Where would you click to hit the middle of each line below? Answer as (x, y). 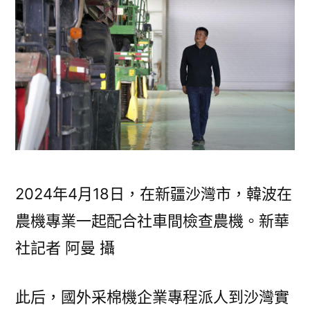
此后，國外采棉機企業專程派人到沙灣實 (152, 297)
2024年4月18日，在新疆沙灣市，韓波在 (154, 193)
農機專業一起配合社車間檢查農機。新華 (152, 220)
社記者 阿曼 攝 (65, 247)
